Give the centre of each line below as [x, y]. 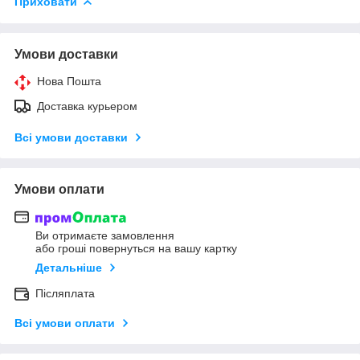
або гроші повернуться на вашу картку [136, 249]
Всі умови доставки [71, 137]
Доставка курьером [87, 106]
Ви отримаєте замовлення [105, 236]
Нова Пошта [69, 81]
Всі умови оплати [65, 323]
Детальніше [69, 268]
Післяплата [65, 294]
